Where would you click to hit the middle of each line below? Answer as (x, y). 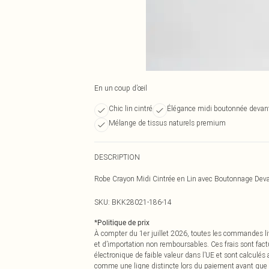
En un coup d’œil (121, 88)
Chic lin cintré (131, 108)
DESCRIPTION (117, 157)
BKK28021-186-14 (142, 202)
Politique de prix (123, 223)
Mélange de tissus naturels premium (167, 123)
